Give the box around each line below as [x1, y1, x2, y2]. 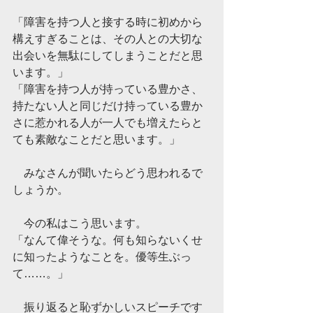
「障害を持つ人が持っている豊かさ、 [13, 83, 203, 95]
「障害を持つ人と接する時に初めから [13, 16, 203, 28]
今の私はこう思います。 [13, 217, 147, 229]
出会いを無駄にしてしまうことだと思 [13, 50, 203, 61]
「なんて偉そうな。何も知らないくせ [13, 234, 203, 246]
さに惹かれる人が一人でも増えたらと [13, 117, 203, 129]
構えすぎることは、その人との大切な [13, 33, 203, 45]
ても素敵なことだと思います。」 [13, 133, 180, 145]
